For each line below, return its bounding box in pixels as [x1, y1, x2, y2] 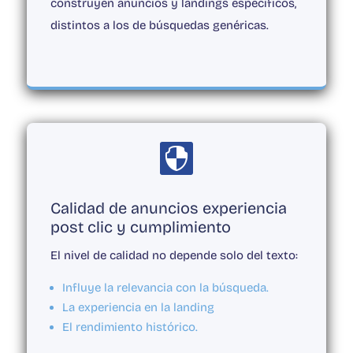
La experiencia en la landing [61, 300, 214, 315]
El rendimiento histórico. [61, 320, 198, 335]
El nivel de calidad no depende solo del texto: [50, 248, 298, 263]
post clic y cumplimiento [50, 217, 231, 237]
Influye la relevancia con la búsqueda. [61, 281, 269, 295]
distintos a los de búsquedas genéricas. [50, 18, 269, 33]
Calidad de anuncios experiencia [50, 199, 287, 218]
